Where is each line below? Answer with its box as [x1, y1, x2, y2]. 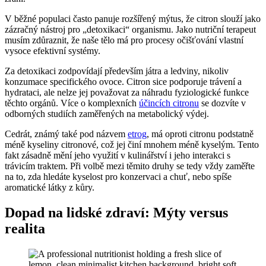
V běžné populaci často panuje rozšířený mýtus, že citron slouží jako [5, 14, 261, 24]
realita [5, 221, 45, 237]
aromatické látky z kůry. [5, 182, 94, 193]
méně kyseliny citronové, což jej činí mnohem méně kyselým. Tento [5, 140, 259, 150]
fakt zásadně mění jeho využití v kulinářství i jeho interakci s [5, 150, 230, 161]
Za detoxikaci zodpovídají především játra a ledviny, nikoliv [5, 66, 229, 77]
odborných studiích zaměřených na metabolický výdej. [5, 109, 209, 119]
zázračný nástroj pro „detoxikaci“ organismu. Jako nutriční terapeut [5, 24, 256, 35]
